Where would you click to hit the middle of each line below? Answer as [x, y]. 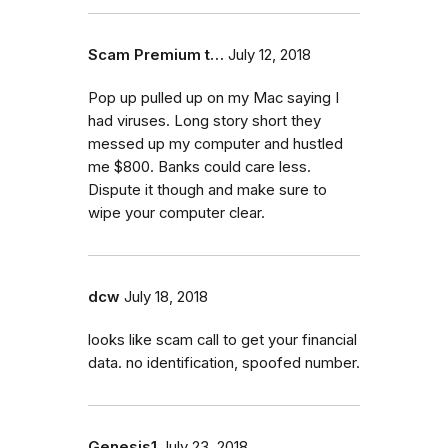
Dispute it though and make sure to [207, 189]
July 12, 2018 [269, 54]
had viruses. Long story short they [204, 120]
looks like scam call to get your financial [222, 339]
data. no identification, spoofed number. [224, 362]
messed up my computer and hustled [215, 143]
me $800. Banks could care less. [199, 166]
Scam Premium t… [156, 54]
